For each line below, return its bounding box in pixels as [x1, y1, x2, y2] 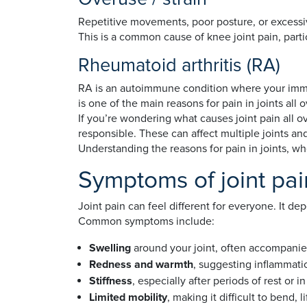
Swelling [89, 241, 134, 255]
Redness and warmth [89, 258, 193, 271]
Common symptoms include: [78, 214, 214, 228]
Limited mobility [89, 291, 167, 304]
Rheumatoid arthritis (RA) [78, 54, 280, 77]
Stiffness [89, 274, 132, 288]
